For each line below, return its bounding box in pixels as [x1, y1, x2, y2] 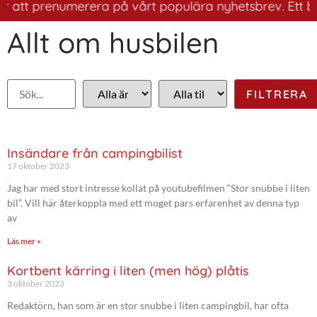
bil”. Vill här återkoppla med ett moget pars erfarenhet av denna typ [7, 196, 299, 209]
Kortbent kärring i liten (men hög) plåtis [7, 262, 249, 279]
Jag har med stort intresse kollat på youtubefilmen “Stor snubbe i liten [7, 181, 310, 194]
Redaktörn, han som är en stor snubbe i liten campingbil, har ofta [7, 299, 289, 311]
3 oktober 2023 [7, 277, 64, 289]
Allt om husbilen [7, 24, 219, 60]
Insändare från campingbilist [7, 144, 183, 161]
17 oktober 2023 [7, 160, 69, 171]
